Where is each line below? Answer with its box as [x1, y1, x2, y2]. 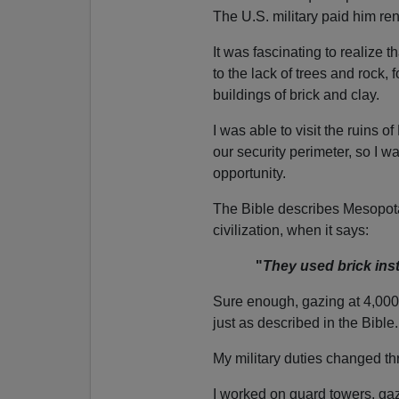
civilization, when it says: [212, 222, 369, 238]
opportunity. [212, 165, 286, 181]
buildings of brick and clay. [212, 86, 379, 102]
